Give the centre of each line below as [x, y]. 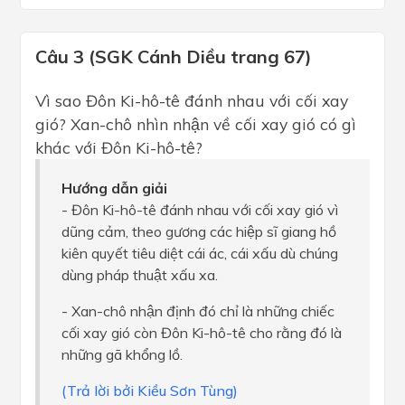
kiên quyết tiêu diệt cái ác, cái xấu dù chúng [200, 253]
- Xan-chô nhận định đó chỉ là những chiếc [198, 311]
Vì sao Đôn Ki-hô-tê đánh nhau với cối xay [192, 100]
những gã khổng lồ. [122, 354]
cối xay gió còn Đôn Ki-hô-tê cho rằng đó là [202, 333]
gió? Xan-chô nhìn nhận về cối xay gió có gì [196, 124]
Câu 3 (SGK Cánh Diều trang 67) [174, 57]
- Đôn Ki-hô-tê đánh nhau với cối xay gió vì [200, 210]
